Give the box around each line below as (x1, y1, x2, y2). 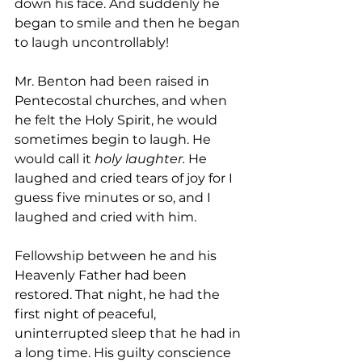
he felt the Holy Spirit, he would (15, 112, 221, 128)
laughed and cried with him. (15, 209, 196, 225)
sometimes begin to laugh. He (15, 132, 214, 148)
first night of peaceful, (15, 306, 159, 322)
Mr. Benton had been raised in (15, 74, 213, 90)
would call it (15, 151, 95, 167)
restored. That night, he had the (15, 287, 223, 303)
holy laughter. (95, 151, 185, 167)
